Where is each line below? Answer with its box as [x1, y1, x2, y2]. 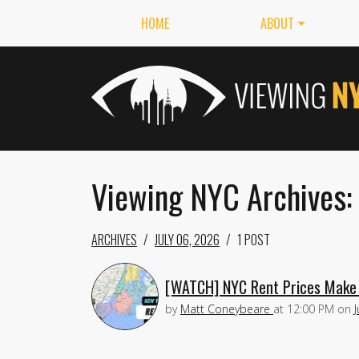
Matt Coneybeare [180, 301, 270, 317]
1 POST [237, 230, 270, 249]
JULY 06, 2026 [155, 230, 220, 249]
